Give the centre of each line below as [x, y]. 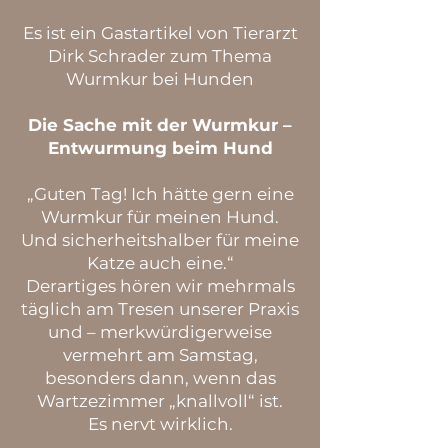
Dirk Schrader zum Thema [160, 56]
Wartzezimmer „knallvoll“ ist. [160, 401]
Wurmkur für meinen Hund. [160, 217]
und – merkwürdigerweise [160, 332]
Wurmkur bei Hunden [160, 79]
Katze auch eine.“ [160, 263]
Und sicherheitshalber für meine [160, 240]
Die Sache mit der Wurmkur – [160, 125]
